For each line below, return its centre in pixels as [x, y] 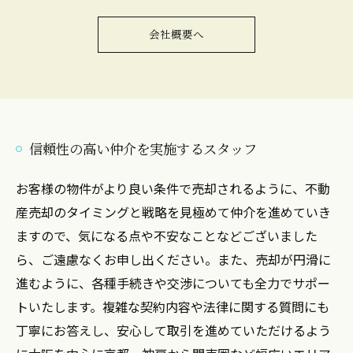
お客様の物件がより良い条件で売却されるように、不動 [173, 188]
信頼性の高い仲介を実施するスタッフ [143, 149]
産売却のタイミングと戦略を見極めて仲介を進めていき [173, 212]
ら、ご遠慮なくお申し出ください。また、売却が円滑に [173, 259]
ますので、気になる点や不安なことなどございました [167, 236]
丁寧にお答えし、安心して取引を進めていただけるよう [173, 330]
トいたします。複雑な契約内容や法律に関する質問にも [173, 307]
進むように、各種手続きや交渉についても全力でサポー [173, 283]
